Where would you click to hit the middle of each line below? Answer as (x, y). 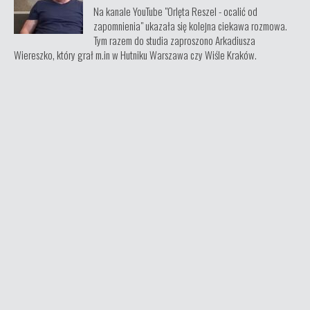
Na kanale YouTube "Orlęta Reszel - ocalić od (175, 11)
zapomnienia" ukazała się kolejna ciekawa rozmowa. (190, 26)
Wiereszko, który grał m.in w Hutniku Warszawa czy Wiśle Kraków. (135, 55)
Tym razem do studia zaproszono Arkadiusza (174, 40)
